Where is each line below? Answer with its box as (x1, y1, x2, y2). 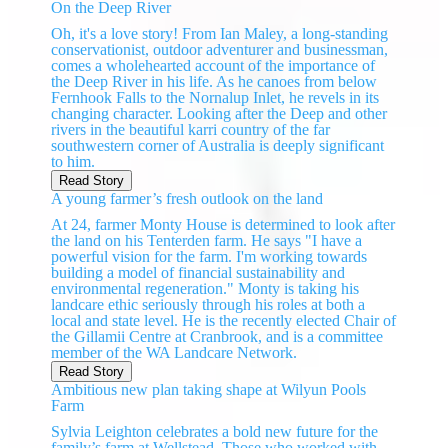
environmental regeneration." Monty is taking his (51, 280, 360, 298)
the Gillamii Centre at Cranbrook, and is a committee (51, 328, 384, 346)
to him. (51, 153, 96, 171)
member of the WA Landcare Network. (51, 344, 298, 362)
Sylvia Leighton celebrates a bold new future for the (51, 423, 379, 441)
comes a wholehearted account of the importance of (51, 57, 376, 75)
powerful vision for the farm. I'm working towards (51, 248, 368, 266)
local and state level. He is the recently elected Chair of (51, 312, 397, 330)
